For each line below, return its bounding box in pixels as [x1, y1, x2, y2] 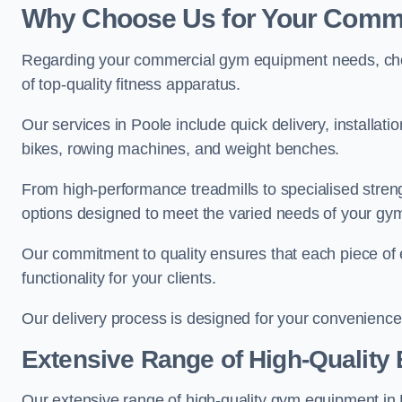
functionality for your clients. [22, 269, 216, 287]
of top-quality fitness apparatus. [22, 75, 241, 93]
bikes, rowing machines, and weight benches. [22, 140, 340, 158]
